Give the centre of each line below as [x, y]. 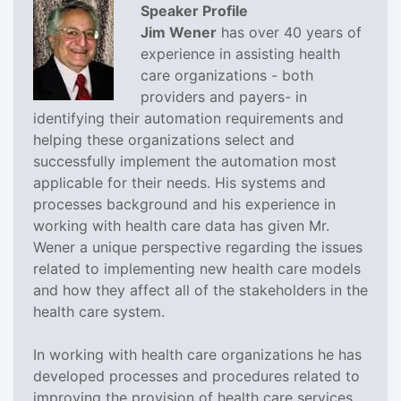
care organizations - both [227, 75]
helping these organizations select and [164, 139]
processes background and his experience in [184, 204]
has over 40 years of [289, 32]
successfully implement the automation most [185, 161]
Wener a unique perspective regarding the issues [198, 247]
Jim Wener [179, 32]
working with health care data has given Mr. [181, 225]
